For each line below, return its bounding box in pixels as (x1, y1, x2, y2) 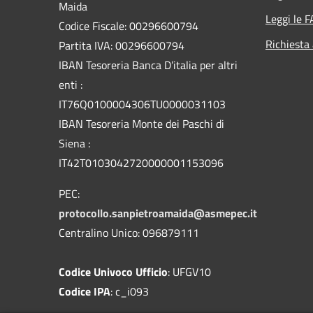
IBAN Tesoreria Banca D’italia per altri (59, 57, 238, 74)
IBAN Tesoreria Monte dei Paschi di (59, 115, 224, 133)
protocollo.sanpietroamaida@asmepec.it (59, 205, 257, 222)
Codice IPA (59, 283, 110, 300)
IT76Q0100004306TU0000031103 (59, 96, 226, 113)
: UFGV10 (168, 263, 211, 281)
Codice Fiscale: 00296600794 (59, 17, 198, 35)
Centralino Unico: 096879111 (59, 224, 199, 242)
